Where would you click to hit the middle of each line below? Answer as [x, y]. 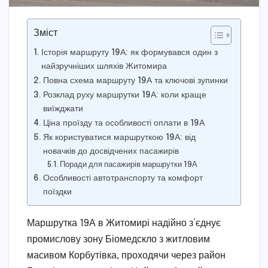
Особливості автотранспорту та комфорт [123, 178]
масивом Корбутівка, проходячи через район [126, 255]
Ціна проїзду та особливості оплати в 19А [124, 123]
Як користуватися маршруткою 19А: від [119, 137]
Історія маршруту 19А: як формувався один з [129, 52]
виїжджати [63, 109]
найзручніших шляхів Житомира [104, 66]
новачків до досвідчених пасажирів [111, 151]
